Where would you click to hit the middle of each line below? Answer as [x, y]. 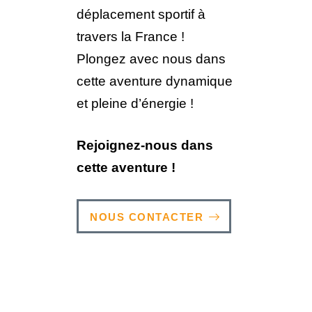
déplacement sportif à [141, 14]
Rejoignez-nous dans [145, 146]
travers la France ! [131, 36]
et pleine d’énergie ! [135, 103]
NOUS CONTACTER [147, 217]
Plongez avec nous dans [151, 58]
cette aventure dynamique [155, 81]
